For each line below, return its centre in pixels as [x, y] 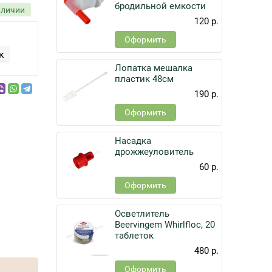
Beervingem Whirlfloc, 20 [165, 225]
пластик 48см [144, 79]
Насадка [133, 141]
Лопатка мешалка [154, 68]
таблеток [134, 236]
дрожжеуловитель [155, 152]
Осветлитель [142, 214]
